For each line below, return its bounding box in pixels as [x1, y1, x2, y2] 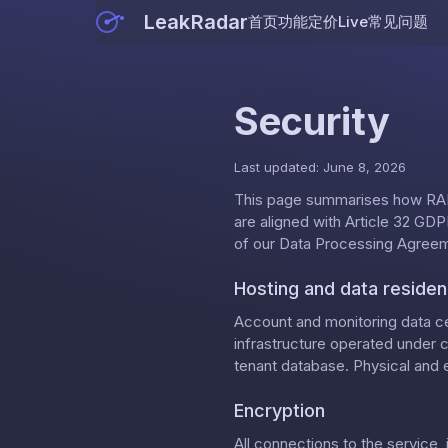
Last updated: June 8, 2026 [234, 158, 406, 175]
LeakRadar [144, 9, 249, 34]
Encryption [234, 399, 325, 421]
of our [234, 233, 279, 253]
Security [234, 97, 390, 144]
